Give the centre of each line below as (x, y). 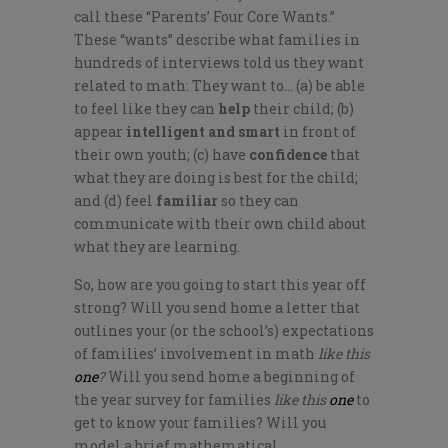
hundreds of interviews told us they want (219, 62)
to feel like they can (146, 108)
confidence (288, 154)
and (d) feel (115, 200)
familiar (187, 200)
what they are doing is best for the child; (216, 177)
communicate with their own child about (220, 223)
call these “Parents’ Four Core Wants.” (204, 16)
